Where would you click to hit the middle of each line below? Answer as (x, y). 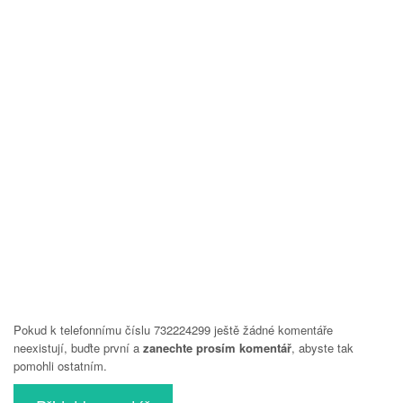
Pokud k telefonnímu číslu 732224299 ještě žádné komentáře (173, 329)
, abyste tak (322, 347)
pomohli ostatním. (60, 365)
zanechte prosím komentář (217, 347)
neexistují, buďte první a (78, 347)
